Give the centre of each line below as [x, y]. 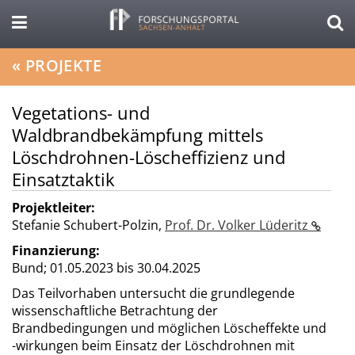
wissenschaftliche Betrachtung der [115, 311]
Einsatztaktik [63, 179]
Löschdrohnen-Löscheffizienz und [149, 157]
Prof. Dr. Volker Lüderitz [238, 225]
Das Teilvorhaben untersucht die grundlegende [153, 293]
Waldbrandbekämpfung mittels [137, 135]
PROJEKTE [63, 65]
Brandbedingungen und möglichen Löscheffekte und [169, 328]
